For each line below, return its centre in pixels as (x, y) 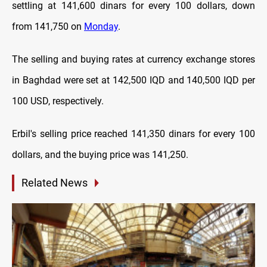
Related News (55, 183)
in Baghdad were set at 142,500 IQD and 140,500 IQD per (133, 80)
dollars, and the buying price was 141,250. (100, 155)
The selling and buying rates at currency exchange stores (133, 60)
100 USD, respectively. (58, 101)
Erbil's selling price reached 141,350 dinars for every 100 (133, 134)
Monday (101, 27)
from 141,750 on (48, 27)
